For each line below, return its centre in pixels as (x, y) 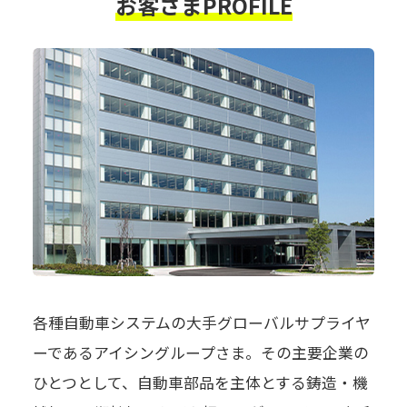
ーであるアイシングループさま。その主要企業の (200, 352)
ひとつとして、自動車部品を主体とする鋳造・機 (200, 382)
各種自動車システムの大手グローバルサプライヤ (201, 322)
